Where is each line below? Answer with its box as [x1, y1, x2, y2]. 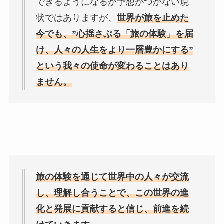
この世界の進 [134, 187, 189, 198]
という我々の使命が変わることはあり [35, 61, 189, 71]
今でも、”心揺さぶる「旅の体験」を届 [35, 29, 193, 39]
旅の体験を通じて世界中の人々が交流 [35, 171, 189, 182]
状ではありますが [35, 13, 108, 23]
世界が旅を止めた [116, 13, 189, 23]
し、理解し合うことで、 [35, 187, 135, 198]
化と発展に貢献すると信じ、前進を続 [35, 203, 189, 214]
